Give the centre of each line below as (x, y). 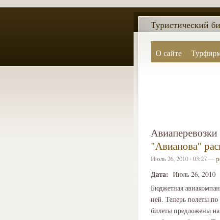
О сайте (168, 53)
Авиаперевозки (184, 133)
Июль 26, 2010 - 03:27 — (183, 159)
